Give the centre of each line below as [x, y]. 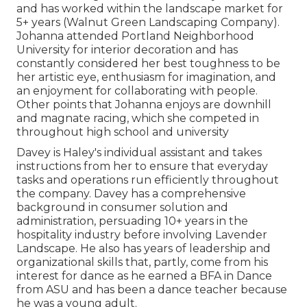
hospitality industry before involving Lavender [142, 235]
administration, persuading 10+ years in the [132, 221]
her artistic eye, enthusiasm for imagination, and [146, 77]
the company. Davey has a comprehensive [131, 194]
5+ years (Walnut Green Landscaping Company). [148, 23]
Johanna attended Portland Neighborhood [135, 36]
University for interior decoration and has [127, 50]
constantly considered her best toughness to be [148, 64]
